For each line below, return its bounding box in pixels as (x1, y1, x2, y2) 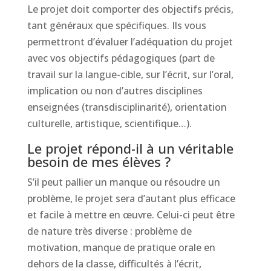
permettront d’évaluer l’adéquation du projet (27, 35, 233, 48)
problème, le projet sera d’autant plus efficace (27, 192, 235, 205)
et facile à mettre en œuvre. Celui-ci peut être (27, 208, 235, 221)
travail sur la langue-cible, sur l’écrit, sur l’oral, (27, 68, 233, 81)
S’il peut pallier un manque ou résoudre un (27, 175, 220, 189)
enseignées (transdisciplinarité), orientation (27, 100, 227, 114)
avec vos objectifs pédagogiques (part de (27, 51, 215, 65)
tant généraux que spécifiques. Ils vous (27, 19, 206, 32)
